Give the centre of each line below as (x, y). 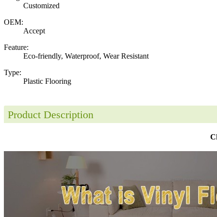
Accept (34, 31)
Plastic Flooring (47, 81)
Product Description (51, 114)
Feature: (16, 47)
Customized (41, 5)
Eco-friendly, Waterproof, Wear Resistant (86, 56)
